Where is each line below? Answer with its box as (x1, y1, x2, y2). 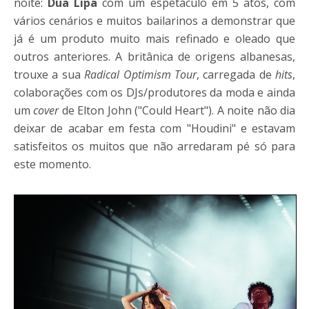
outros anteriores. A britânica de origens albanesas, (14, 48, 295, 64)
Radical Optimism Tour (84, 66, 197, 82)
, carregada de (196, 66, 275, 82)
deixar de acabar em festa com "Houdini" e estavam (14, 120, 295, 136)
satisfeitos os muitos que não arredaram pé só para (14, 138, 295, 154)
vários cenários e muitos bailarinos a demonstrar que (14, 12, 295, 28)
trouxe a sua (14, 66, 85, 82)
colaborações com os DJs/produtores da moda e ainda (14, 84, 295, 100)
